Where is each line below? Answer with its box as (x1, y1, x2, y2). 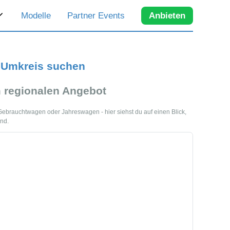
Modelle (21, 10, 51, 21)
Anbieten (149, 10, 185, 21)
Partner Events (67, 10, 125, 21)
